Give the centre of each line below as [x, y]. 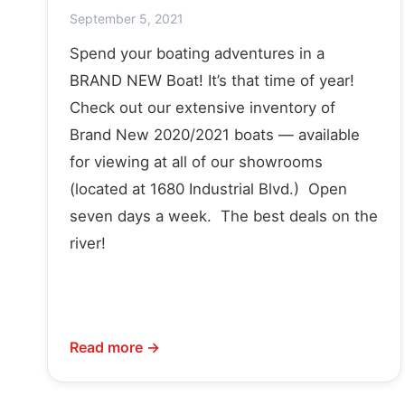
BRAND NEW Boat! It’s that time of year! [212, 80]
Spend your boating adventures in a [197, 53]
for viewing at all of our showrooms [196, 161]
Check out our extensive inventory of [202, 107]
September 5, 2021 [127, 18]
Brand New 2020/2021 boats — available [215, 134]
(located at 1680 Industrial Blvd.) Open [208, 188]
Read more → [115, 347]
